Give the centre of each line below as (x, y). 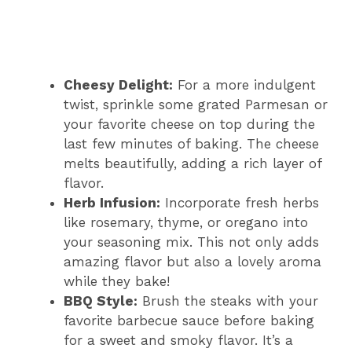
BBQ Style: (101, 301)
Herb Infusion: (112, 203)
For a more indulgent (244, 85)
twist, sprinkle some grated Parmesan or (196, 105)
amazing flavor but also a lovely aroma (192, 262)
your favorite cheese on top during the (189, 125)
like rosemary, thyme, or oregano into (186, 223)
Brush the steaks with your (228, 301)
